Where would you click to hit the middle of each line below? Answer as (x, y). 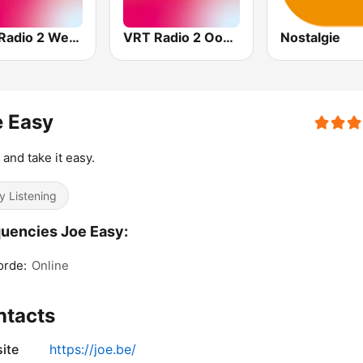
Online (50, 266)
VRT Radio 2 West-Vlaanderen (74, 38)
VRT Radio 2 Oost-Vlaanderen (228, 38)
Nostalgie (310, 38)
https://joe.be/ (93, 350)
